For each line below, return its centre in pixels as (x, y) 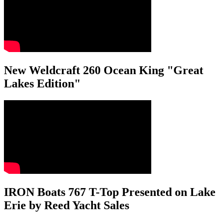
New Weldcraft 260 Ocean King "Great (104, 70)
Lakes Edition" (42, 83)
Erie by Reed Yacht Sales (67, 205)
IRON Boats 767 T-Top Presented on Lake (110, 192)
